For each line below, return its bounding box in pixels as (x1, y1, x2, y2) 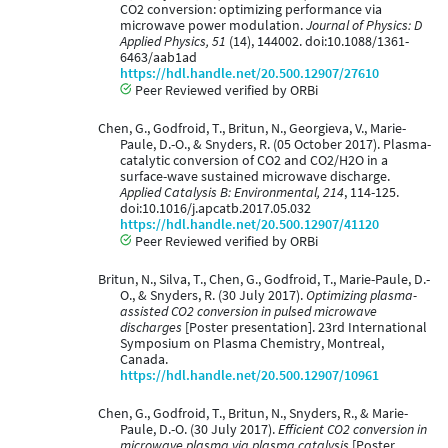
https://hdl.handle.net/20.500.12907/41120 (120, 216, 379, 234)
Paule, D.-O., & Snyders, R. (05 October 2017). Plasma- (120, 136, 431, 154)
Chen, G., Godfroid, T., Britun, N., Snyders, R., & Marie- (97, 405, 408, 423)
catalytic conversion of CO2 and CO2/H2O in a (120, 152, 388, 170)
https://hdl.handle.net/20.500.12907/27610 (120, 65, 379, 83)
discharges (120, 319, 182, 337)
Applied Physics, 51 (120, 33, 226, 51)
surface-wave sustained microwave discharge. (120, 168, 390, 186)
